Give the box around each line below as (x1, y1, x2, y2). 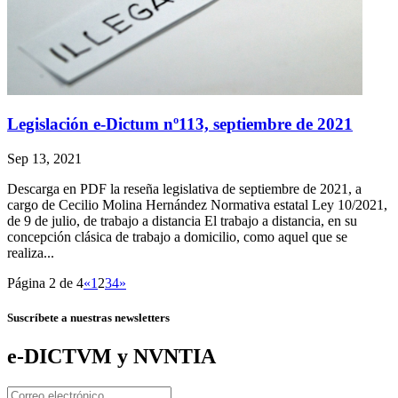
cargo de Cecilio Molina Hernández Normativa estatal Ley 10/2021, (7, 197, 387, 213)
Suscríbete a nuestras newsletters (7, 311, 170, 325)
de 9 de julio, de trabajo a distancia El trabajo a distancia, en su (7, 213, 357, 229)
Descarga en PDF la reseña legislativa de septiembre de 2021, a (7, 181, 362, 197)
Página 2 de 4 (7, 275, 84, 291)
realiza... (7, 245, 54, 261)
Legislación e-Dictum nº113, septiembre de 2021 (7, 115, 353, 134)
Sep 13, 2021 (7, 151, 82, 167)
